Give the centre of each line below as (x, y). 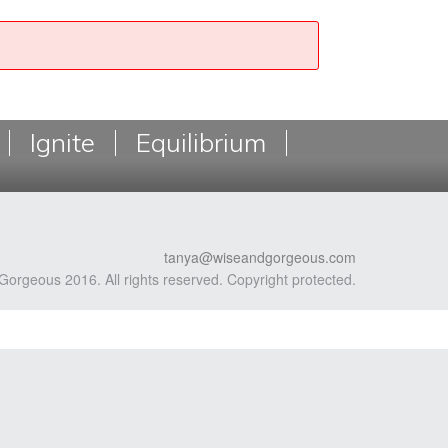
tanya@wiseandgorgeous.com (260, 257)
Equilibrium (201, 143)
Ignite (62, 143)
